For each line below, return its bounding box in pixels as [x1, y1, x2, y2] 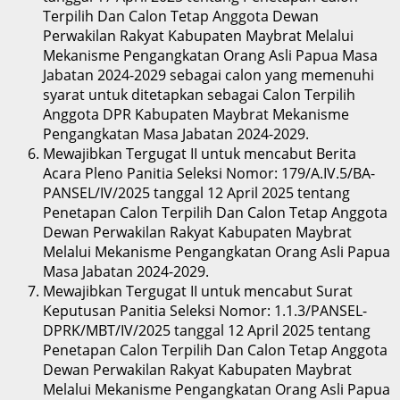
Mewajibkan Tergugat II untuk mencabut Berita [43, 143, 356, 163]
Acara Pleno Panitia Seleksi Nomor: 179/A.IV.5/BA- [43, 162, 375, 183]
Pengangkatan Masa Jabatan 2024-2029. [43, 123, 309, 144]
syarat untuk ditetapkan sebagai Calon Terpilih [43, 84, 355, 104]
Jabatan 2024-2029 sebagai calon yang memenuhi [43, 64, 374, 85]
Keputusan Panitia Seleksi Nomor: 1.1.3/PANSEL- [43, 300, 367, 321]
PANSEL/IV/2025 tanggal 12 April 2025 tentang [43, 182, 350, 203]
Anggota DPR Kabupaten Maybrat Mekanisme [43, 104, 349, 124]
